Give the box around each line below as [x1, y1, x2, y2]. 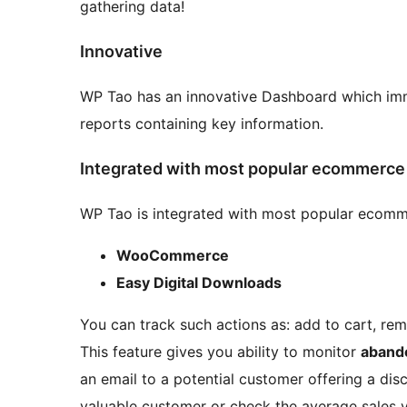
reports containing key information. [80, 114, 323, 133]
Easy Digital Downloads [116, 273, 282, 292]
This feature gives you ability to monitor [80, 342, 361, 361]
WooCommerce [116, 245, 229, 264]
